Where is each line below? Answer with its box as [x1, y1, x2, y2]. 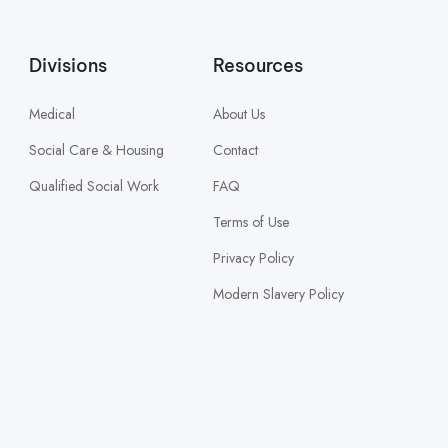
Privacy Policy [213, 248, 295, 269]
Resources [213, 54, 304, 78]
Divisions [29, 54, 108, 78]
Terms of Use [213, 212, 290, 233]
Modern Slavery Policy [213, 284, 345, 305]
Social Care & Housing [29, 140, 165, 161]
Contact [213, 140, 259, 161]
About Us [213, 104, 266, 125]
